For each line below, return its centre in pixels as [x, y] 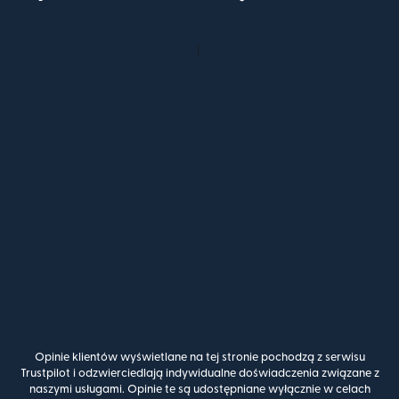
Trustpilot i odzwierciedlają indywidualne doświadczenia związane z [199, 374]
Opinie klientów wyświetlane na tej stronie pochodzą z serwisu [199, 358]
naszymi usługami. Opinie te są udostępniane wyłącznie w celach [199, 390]
